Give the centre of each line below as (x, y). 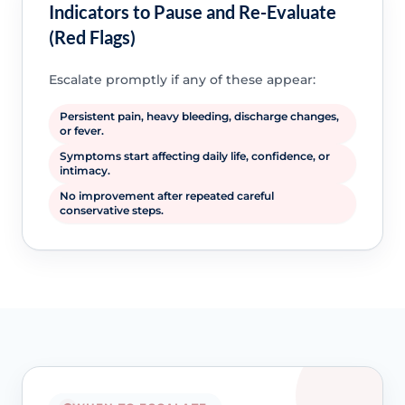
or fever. (81, 131)
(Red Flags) (92, 38)
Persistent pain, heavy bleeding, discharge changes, (199, 117)
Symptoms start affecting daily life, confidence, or (194, 156)
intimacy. (85, 171)
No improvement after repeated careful (166, 196)
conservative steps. (111, 211)
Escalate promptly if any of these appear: (182, 80)
